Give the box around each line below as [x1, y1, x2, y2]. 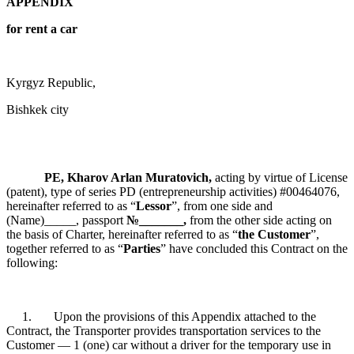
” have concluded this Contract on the [160, 241, 348, 255]
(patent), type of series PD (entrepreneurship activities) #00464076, [6, 184, 340, 198]
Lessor [136, 198, 171, 213]
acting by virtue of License [215, 170, 348, 184]
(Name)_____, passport [6, 213, 126, 227]
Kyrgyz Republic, [6, 75, 96, 89]
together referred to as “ [6, 241, 123, 255]
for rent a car [6, 21, 77, 36]
